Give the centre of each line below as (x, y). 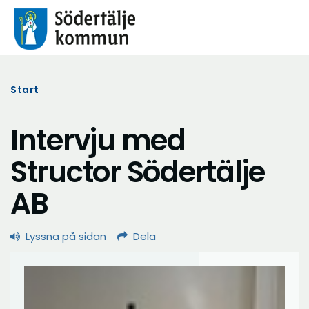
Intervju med (98, 140)
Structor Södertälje (138, 172)
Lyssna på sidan (66, 236)
